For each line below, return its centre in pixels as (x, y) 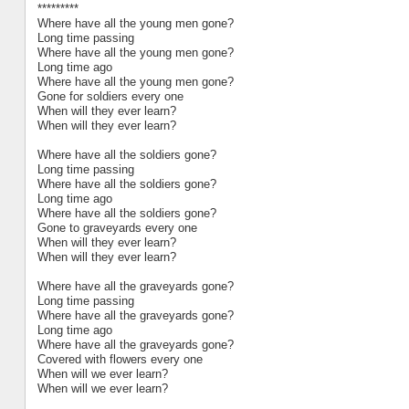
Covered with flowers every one (120, 359)
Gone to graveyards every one (117, 227)
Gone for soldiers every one (110, 96)
